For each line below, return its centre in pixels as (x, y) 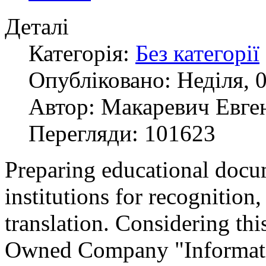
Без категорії (197, 53)
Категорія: (82, 53)
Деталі (37, 27)
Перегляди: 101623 (122, 134)
